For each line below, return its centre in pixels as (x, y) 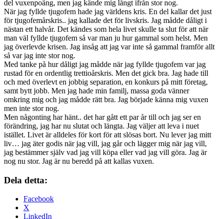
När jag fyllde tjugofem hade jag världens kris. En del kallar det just (108, 11)
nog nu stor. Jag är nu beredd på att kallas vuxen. (79, 161)
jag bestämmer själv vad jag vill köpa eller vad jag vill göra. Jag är (105, 152)
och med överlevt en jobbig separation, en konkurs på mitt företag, (106, 82)
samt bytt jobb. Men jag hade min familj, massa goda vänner (97, 90)
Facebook (39, 199)
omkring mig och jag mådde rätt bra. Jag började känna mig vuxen (106, 99)
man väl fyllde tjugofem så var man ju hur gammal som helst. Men (106, 38)
